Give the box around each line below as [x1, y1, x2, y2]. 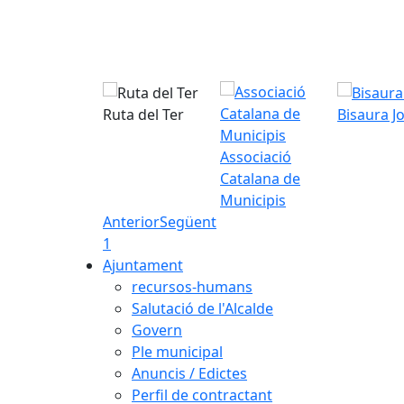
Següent [160, 211, 216, 232]
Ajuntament [103, 254, 183, 275]
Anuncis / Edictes [132, 363, 247, 383]
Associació [220, 146, 291, 167]
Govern [132, 319, 182, 340]
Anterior [103, 211, 160, 232]
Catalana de [220, 168, 300, 188]
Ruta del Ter [103, 105, 184, 125]
